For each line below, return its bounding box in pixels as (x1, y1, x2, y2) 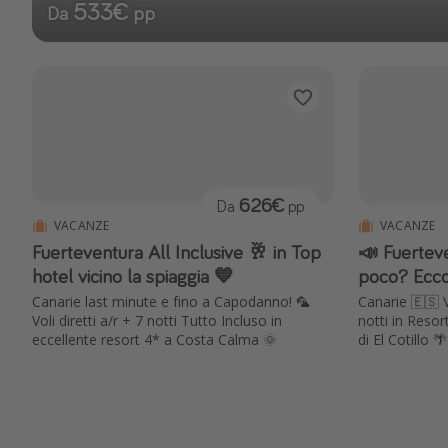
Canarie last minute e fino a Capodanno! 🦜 (32, 292, 310, 312)
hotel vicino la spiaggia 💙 (32, 263, 234, 289)
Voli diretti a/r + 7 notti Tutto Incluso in (32, 311, 282, 331)
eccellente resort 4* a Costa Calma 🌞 (32, 330, 277, 350)
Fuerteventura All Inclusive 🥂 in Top (32, 239, 321, 265)
